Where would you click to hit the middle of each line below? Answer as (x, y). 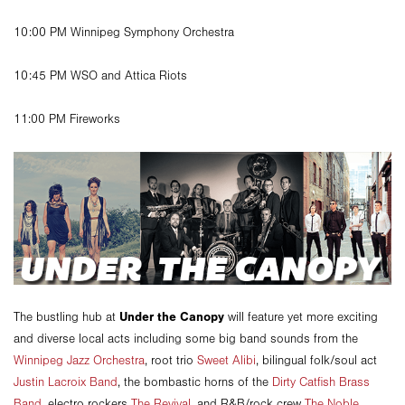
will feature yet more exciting (301, 317)
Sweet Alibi (226, 360)
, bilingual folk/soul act (316, 360)
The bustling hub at (66, 317)
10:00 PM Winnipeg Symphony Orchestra (124, 33)
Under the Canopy (172, 316)
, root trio (171, 360)
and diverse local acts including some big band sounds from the (186, 339)
